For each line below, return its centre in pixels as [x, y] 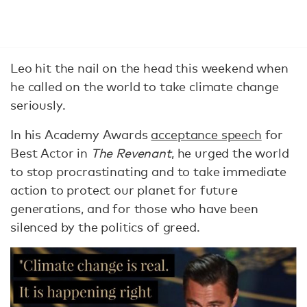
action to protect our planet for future [124, 190]
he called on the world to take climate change [145, 86]
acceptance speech [206, 134]
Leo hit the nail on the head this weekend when [149, 68]
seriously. [38, 105]
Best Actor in [51, 153]
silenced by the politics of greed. [105, 227]
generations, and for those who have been [134, 208]
